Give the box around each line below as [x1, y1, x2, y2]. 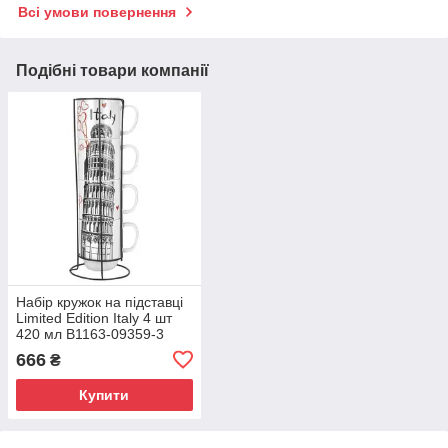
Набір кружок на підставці [16, 293, 183, 310]
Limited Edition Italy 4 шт [16, 309, 172, 326]
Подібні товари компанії [16, 62, 209, 80]
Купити [79, 386, 130, 403]
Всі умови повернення [18, 4, 176, 21]
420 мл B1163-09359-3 [16, 325, 164, 342]
